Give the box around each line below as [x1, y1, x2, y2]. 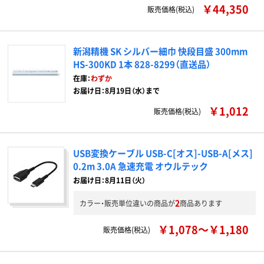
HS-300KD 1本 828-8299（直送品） [73, 58, 211, 70]
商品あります [180, 198, 222, 208]
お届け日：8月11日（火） [73, 175, 146, 185]
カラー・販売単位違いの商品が [80, 198, 175, 208]
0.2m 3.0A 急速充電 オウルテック [73, 160, 208, 172]
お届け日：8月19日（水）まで [73, 85, 160, 95]
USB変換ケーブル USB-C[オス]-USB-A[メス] [73, 147, 253, 159]
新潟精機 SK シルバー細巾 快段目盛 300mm [73, 45, 247, 57]
